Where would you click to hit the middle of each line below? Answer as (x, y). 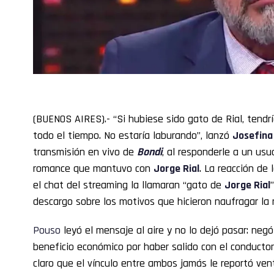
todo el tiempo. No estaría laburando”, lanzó (133, 135)
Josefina (253, 135)
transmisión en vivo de (85, 152)
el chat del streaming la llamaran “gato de (129, 185)
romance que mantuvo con (93, 168)
